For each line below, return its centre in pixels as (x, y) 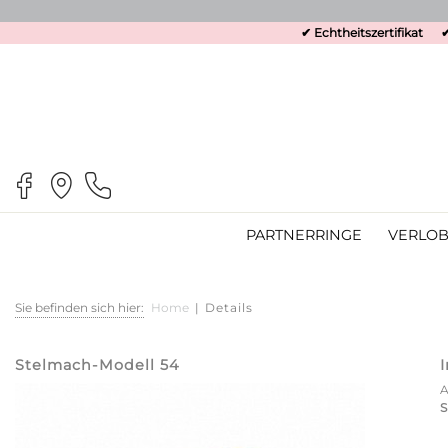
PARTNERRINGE (303, 235)
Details (229, 307)
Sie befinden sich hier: (79, 307)
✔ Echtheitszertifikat (362, 32)
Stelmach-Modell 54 (97, 364)
